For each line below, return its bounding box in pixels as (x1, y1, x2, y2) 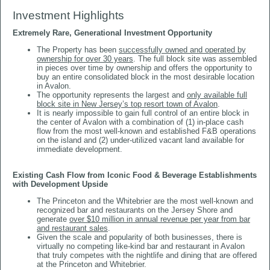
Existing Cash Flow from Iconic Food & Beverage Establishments (13, 171, 257, 180)
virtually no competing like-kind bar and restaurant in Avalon (37, 242, 245, 251)
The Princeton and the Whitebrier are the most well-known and (37, 196, 253, 206)
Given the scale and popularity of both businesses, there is (37, 233, 242, 242)
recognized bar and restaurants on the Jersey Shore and (37, 206, 233, 215)
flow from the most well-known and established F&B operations (37, 127, 256, 136)
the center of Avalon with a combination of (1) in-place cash (37, 118, 243, 127)
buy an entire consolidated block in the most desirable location (37, 72, 254, 81)
